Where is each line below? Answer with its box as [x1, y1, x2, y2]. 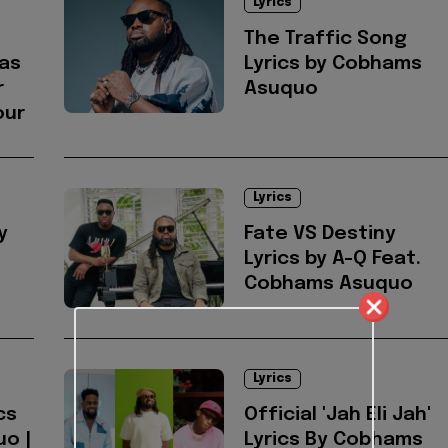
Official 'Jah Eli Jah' [244, 405, 431, 425]
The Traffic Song [244, 29, 407, 49]
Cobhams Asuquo [244, 274, 413, 294]
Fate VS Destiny [244, 224, 396, 244]
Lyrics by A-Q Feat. [244, 249, 421, 269]
